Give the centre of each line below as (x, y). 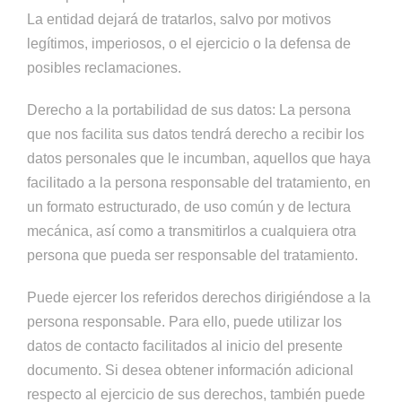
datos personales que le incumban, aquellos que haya (199, 158)
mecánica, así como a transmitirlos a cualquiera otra (192, 231)
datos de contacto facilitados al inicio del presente (185, 346)
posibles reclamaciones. (104, 68)
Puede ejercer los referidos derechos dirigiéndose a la (199, 297)
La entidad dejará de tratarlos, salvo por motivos (179, 19)
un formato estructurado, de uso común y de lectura (189, 207)
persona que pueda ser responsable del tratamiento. (192, 255)
